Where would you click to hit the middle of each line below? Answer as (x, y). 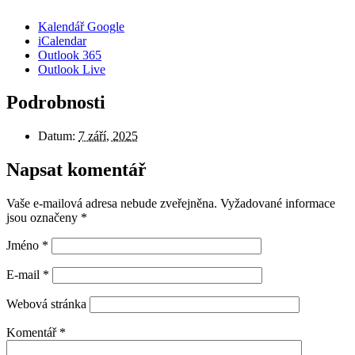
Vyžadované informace (278, 204)
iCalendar (62, 40)
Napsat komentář (76, 170)
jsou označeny (44, 218)
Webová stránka (46, 304)
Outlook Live (72, 69)
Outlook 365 (70, 55)
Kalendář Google (81, 26)
